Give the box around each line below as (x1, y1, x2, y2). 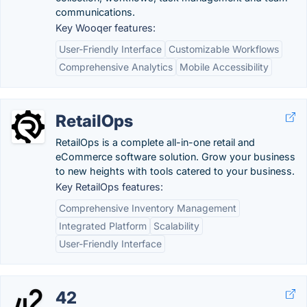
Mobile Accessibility (180, 61, 269, 73)
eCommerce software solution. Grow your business (56, 151, 295, 162)
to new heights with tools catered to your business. (56, 165, 295, 177)
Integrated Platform (59, 220, 147, 232)
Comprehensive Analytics (59, 61, 173, 73)
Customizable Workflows (169, 43, 279, 55)
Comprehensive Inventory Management (59, 202, 236, 214)
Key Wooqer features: (56, 22, 156, 34)
